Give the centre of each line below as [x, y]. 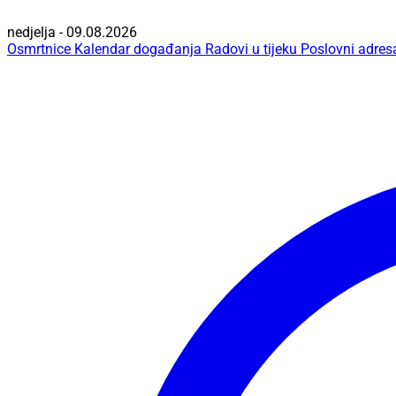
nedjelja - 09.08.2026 [72, 32]
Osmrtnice [39, 49]
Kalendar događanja [138, 49]
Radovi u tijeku [251, 49]
